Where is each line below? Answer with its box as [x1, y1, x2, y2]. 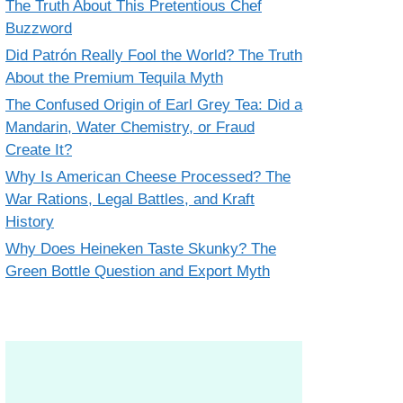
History [5, 213, 54, 230]
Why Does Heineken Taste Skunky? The [5, 240, 276, 257]
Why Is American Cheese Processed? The [5, 168, 291, 185]
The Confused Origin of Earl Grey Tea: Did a [5, 96, 302, 113]
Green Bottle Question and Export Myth [5, 263, 270, 280]
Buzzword [5, 20, 72, 37]
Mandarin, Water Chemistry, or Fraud [5, 119, 255, 136]
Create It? [5, 141, 72, 158]
